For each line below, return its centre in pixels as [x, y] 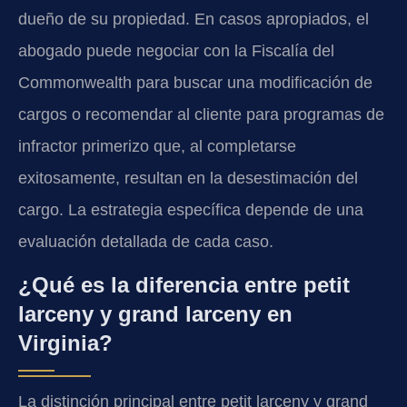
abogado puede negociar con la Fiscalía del [176, 50]
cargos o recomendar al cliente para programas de [201, 114]
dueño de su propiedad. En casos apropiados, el [194, 19]
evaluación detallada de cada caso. [146, 241]
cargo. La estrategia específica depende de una [191, 209]
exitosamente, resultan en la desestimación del [188, 178]
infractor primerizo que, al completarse [157, 146]
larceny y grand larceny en [155, 314]
